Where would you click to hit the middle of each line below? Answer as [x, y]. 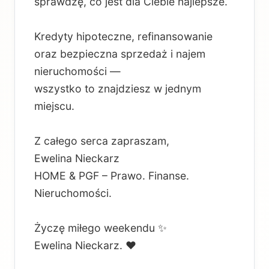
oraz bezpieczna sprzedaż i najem [120, 54]
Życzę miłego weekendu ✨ [101, 228]
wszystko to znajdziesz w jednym [118, 89]
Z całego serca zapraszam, [102, 141]
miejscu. [54, 106]
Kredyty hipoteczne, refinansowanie [123, 37]
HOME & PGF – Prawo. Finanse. [112, 176]
